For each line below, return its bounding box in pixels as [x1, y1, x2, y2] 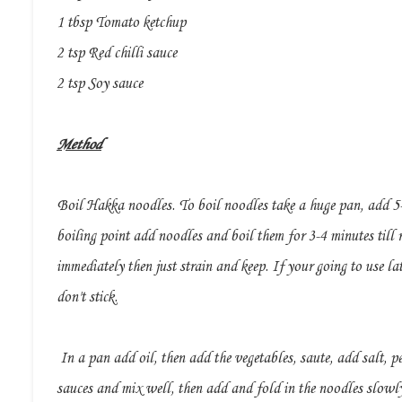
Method [57, 136, 101, 154]
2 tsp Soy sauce [57, 75, 143, 93]
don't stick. [57, 289, 118, 307]
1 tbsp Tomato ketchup [57, 14, 186, 32]
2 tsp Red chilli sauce [57, 45, 177, 63]
